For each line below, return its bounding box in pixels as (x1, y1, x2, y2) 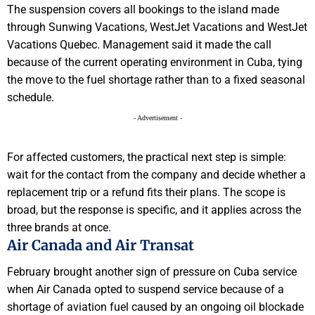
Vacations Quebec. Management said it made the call (7, 37, 271, 51)
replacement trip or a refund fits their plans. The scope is (7, 185, 285, 199)
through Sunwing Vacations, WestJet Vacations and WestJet (7, 20, 307, 34)
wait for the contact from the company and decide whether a (7, 167, 306, 181)
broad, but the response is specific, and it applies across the (7, 202, 301, 217)
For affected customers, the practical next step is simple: (7, 150, 286, 164)
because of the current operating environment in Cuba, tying (7, 55, 302, 69)
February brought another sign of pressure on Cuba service (7, 265, 297, 279)
